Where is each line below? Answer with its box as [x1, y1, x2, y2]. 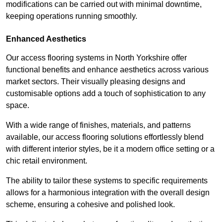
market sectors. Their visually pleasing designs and [6, 77, 185, 86]
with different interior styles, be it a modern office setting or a [6, 145, 215, 154]
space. [6, 101, 29, 110]
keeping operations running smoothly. [6, 12, 137, 21]
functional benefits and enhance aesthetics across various [6, 65, 209, 74]
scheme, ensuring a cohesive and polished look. [6, 200, 175, 209]
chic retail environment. [6, 157, 89, 166]
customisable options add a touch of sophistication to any [6, 89, 206, 98]
